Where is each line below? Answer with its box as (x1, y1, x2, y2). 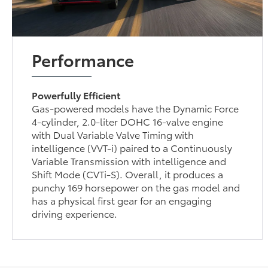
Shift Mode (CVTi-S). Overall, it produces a (32, 166, 224, 181)
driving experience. (32, 206, 118, 220)
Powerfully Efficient (32, 87, 121, 102)
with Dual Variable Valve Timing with (32, 127, 194, 141)
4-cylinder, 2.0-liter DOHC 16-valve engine (32, 114, 224, 128)
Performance (32, 47, 135, 71)
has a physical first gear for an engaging (32, 193, 212, 207)
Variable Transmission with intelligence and (32, 153, 227, 167)
